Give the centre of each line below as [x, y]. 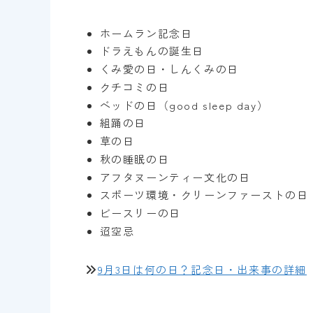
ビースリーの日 [140, 213]
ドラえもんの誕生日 [152, 51]
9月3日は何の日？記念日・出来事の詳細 [202, 269]
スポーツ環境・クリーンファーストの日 [204, 195]
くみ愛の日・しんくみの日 [169, 69]
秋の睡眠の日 [134, 159]
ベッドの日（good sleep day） [184, 105]
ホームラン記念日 [146, 33]
